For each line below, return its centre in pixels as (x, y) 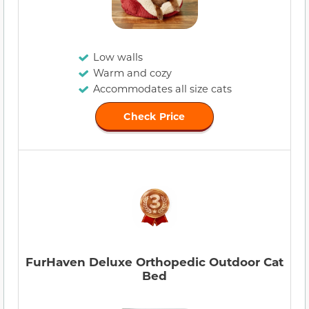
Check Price (154, 117)
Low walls (118, 57)
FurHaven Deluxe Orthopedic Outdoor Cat (154, 262)
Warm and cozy (132, 73)
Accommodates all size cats (162, 89)
